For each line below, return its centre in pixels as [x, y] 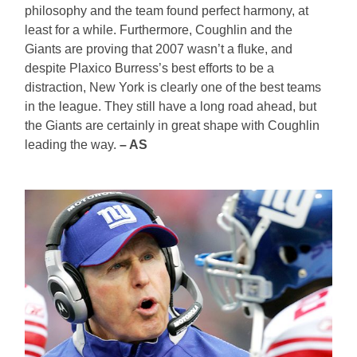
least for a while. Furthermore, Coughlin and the [159, 29]
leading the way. [73, 144]
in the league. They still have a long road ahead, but [171, 106]
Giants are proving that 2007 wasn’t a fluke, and [159, 49]
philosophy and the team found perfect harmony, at [167, 10]
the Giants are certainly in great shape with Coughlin [173, 125]
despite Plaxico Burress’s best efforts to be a [150, 68]
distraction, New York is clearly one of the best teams [173, 87]
